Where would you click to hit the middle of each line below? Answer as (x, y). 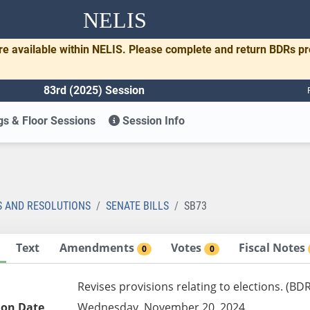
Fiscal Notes (274, 247)
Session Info (153, 120)
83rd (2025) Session (94, 90)
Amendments (98, 247)
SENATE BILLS (137, 206)
